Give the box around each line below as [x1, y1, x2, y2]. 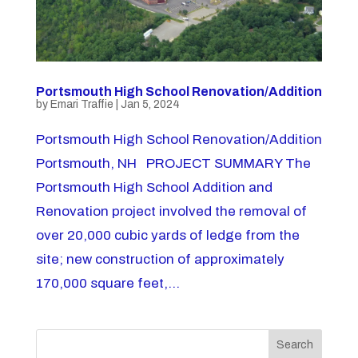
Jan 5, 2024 [120, 97, 180, 110]
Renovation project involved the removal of [35, 203, 307, 219]
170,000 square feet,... [35, 275, 180, 291]
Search [276, 339, 314, 352]
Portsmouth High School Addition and [35, 179, 272, 195]
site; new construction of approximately [35, 251, 284, 267]
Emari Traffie [50, 97, 113, 110]
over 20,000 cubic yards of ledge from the [35, 227, 300, 243]
